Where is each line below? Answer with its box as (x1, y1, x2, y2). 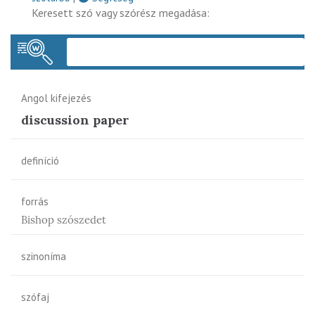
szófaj (21, 290, 49, 304)
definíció (21, 153, 59, 167)
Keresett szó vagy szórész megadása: (32, 5, 210, 20)
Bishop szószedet (21, 212, 106, 226)
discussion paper (21, 111, 129, 128)
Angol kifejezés (21, 91, 91, 105)
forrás (21, 194, 49, 208)
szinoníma (21, 249, 66, 263)
